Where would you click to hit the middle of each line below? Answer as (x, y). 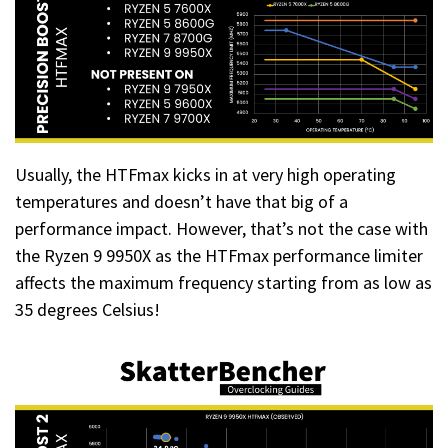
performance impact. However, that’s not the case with (221, 228)
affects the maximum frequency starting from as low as (223, 282)
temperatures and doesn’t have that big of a (181, 201)
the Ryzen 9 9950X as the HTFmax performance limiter (219, 255)
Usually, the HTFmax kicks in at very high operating (205, 174)
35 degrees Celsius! (87, 309)
